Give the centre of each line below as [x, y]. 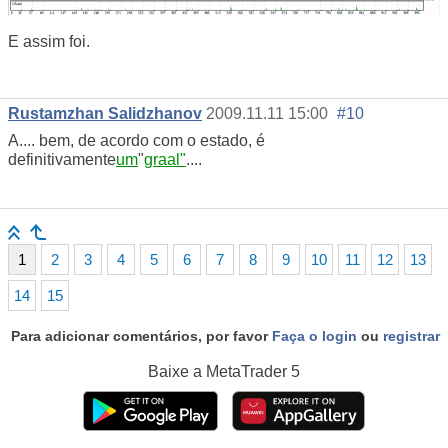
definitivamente [62, 160]
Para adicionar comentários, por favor [141, 336]
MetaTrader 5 [253, 372]
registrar [411, 336]
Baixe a [177, 372]
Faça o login [314, 336]
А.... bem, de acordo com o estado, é [136, 141]
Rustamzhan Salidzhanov [105, 114]
